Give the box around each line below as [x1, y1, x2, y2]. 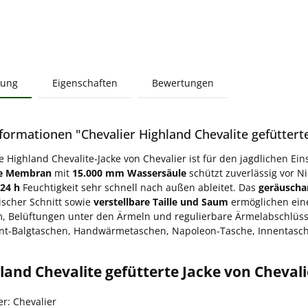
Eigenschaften [52, 76, 118, 90]
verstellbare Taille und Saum [93, 195, 228, 209]
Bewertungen [152, 76, 214, 90]
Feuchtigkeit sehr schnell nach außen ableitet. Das [20, 181, 258, 195]
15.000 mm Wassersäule [72, 166, 186, 180]
